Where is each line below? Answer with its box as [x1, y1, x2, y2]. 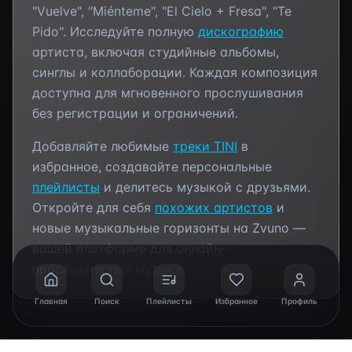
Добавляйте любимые [32, 138, 173, 154]
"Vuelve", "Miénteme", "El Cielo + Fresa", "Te [32, 3, 291, 19]
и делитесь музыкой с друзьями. [100, 179, 310, 195]
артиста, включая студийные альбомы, [32, 44, 279, 60]
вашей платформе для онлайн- [32, 240, 226, 256]
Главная [35, 296, 68, 306]
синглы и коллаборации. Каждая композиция [32, 64, 317, 80]
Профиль [281, 296, 317, 306]
